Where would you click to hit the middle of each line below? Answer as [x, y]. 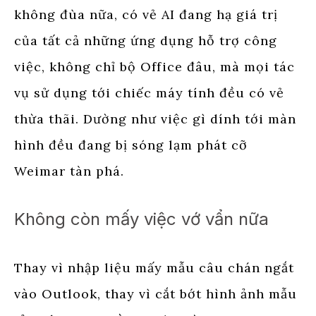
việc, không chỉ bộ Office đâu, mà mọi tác [154, 66]
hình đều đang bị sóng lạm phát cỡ [131, 145]
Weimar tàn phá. [69, 171]
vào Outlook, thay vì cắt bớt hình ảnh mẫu [156, 293]
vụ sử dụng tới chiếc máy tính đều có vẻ [149, 92]
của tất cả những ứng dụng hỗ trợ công [146, 40]
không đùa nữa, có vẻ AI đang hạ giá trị [146, 14]
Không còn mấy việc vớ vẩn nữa [141, 219]
